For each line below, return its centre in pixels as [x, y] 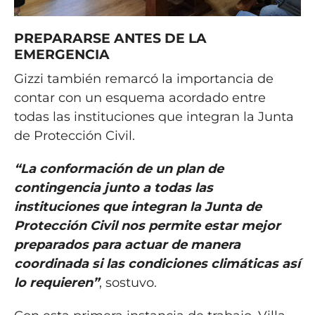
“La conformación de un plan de [118, 168]
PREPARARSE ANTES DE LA [110, 38]
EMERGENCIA [62, 54]
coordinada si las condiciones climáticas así [157, 263]
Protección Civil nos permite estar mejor [147, 225]
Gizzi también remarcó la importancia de [143, 78]
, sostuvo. [128, 282]
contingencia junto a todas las [113, 187]
